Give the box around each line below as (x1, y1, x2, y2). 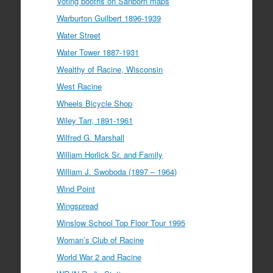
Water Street (57, 29, 101, 41)
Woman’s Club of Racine (57, 233, 144, 246)
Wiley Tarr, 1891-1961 (57, 114, 133, 126)
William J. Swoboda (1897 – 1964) (57, 165, 177, 177)
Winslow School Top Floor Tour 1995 (57, 216, 186, 229)
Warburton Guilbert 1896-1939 (57, 12, 161, 24)
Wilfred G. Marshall (57, 131, 125, 143)
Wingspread (57, 199, 99, 211)
